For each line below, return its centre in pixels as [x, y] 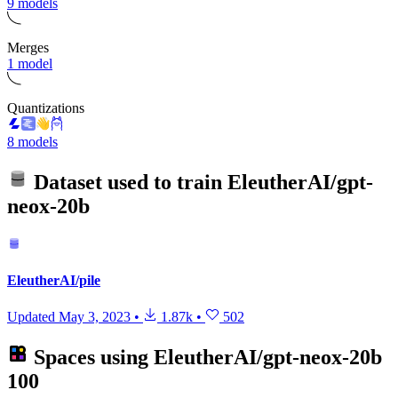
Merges [28, 48]
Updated [33, 317]
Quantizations [46, 108]
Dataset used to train [128, 183]
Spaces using [91, 358]
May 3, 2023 [95, 317]
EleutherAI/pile [54, 281]
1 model [30, 64]
